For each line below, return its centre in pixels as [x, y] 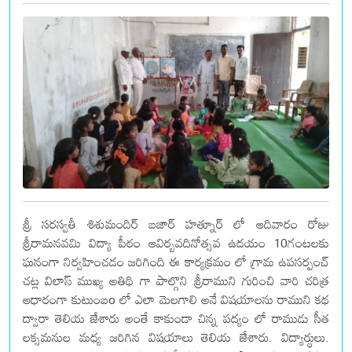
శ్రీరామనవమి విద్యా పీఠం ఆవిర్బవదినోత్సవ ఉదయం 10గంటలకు [176, 243]
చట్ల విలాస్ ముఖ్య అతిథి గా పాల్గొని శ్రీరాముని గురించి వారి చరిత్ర [176, 281]
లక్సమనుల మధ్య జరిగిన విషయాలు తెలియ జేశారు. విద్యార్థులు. [176, 337]
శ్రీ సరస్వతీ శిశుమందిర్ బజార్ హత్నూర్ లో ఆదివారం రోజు [176, 224]
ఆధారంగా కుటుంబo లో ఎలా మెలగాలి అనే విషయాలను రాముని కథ [176, 300]
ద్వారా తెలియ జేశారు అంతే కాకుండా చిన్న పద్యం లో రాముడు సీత [176, 319]
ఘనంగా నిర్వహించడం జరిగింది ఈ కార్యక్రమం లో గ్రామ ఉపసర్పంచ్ [176, 262]
